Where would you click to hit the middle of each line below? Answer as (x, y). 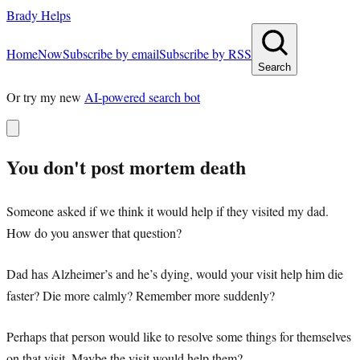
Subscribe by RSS (205, 53)
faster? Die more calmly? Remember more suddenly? (141, 295)
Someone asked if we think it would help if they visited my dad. (168, 211)
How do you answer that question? (94, 232)
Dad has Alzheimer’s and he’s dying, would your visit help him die (175, 273)
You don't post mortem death (126, 166)
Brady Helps (39, 15)
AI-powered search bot (142, 97)
